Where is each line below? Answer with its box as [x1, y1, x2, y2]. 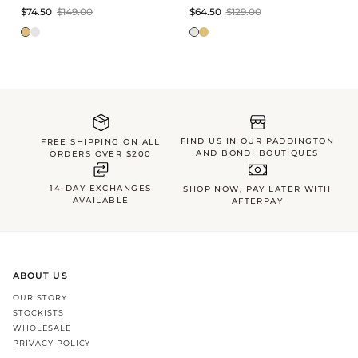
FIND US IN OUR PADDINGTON [180, 136, 334, 145]
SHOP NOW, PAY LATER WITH [183, 184, 332, 193]
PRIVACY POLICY [13, 337, 91, 348]
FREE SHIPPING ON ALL [41, 137, 161, 146]
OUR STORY [13, 292, 67, 303]
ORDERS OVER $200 [50, 149, 152, 158]
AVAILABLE [72, 195, 129, 205]
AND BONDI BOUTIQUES [196, 148, 319, 157]
